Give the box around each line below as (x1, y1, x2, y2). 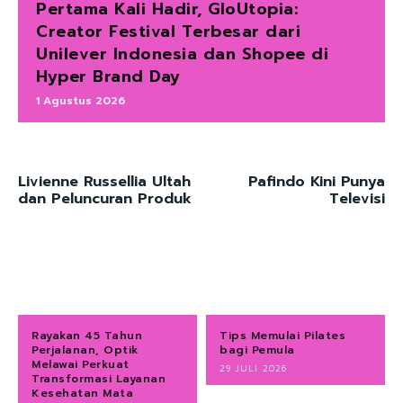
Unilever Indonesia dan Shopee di (36, 40, 328, 67)
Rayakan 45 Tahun (31, 327, 142, 345)
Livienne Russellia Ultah (18, 170, 191, 193)
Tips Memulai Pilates (219, 327, 345, 345)
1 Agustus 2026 (36, 92, 125, 109)
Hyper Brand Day (36, 63, 181, 89)
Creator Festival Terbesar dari (36, 18, 300, 44)
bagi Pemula (219, 342, 295, 359)
